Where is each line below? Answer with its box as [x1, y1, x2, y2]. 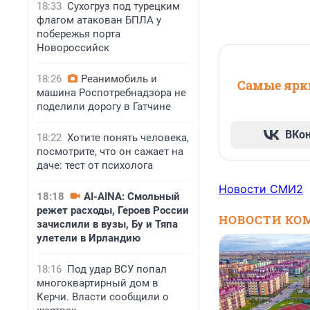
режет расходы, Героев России [37, 204, 189, 217]
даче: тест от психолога [37, 159, 153, 172]
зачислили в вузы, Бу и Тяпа [37, 218, 178, 230]
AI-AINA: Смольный [84, 190, 180, 203]
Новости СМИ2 [219, 182, 303, 197]
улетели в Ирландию [37, 232, 140, 244]
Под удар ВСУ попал [67, 263, 167, 275]
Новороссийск [37, 42, 109, 54]
